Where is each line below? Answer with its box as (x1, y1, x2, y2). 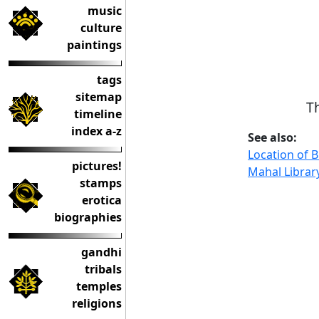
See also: (248, 130, 297, 146)
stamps (80, 175, 122, 191)
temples (76, 278, 122, 294)
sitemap (75, 89, 122, 105)
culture (80, 20, 122, 36)
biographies (54, 209, 122, 225)
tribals (85, 261, 122, 277)
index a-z (71, 123, 122, 139)
